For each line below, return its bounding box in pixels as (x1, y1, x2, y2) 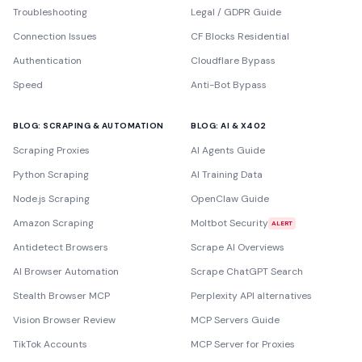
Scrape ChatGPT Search (191, 265, 303, 278)
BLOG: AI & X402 (191, 120, 267, 131)
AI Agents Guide (191, 144, 265, 157)
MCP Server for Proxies (191, 338, 295, 351)
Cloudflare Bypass (191, 54, 276, 67)
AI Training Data (191, 168, 263, 181)
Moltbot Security (191, 217, 268, 229)
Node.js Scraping (13, 192, 90, 205)
